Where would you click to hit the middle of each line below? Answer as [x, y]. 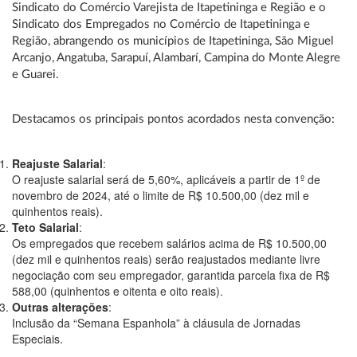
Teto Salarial [45, 227]
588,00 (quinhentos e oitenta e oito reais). [118, 291]
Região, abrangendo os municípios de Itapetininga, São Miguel [173, 41]
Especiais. [37, 339]
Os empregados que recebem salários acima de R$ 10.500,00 [169, 243]
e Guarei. [35, 75]
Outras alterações [60, 307]
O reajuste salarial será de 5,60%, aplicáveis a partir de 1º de [166, 179]
